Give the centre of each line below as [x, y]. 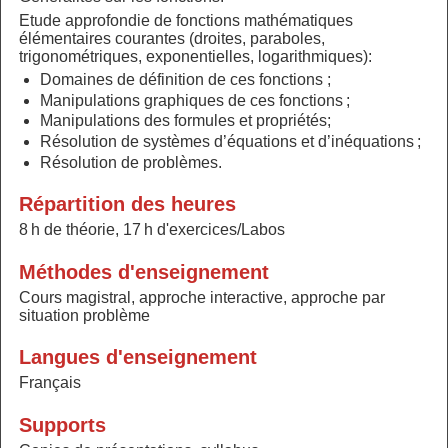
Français [49, 383]
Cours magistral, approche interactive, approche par [201, 297]
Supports [62, 424]
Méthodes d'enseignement [143, 271]
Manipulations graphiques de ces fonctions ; [195, 100]
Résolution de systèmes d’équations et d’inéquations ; [231, 141]
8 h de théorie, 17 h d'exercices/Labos [151, 230]
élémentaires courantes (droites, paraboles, [171, 38]
